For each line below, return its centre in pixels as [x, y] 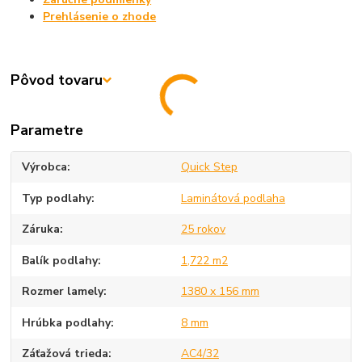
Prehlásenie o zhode [100, 17]
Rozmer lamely [63, 292]
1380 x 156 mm [220, 292]
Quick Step [209, 167]
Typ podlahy [57, 198]
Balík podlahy [60, 260]
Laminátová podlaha [233, 198]
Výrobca [45, 167]
